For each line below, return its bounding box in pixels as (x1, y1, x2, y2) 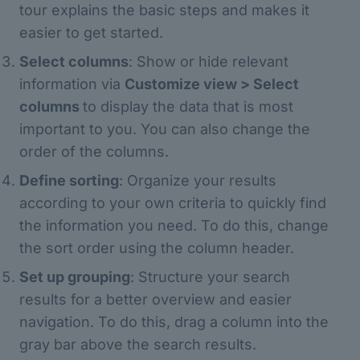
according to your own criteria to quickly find (19, 194, 326, 211)
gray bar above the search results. (19, 335, 256, 353)
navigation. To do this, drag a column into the (19, 313, 329, 330)
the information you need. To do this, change (19, 216, 329, 234)
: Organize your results (119, 171, 276, 189)
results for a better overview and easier (19, 290, 292, 308)
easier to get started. (19, 23, 163, 41)
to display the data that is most (83, 97, 293, 115)
